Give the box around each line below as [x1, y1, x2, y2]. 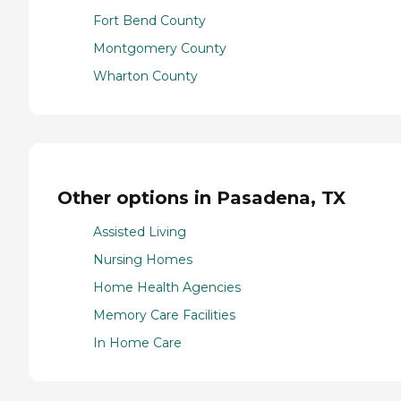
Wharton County [93, 68, 198, 85]
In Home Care [93, 335, 182, 352]
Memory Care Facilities [93, 307, 235, 324]
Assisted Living [93, 224, 186, 241]
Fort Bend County [93, 13, 206, 30]
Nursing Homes [93, 252, 192, 269]
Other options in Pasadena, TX [57, 186, 346, 209]
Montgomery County [93, 40, 226, 57]
